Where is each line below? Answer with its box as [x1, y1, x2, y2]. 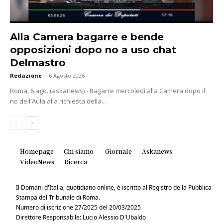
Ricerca [64, 157, 87, 166]
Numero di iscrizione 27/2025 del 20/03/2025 [16, 203, 141, 212]
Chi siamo [64, 146, 94, 155]
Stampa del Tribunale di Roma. [16, 193, 100, 202]
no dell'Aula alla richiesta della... [10, 96, 106, 106]
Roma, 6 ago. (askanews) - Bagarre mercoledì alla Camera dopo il [10, 86, 205, 95]
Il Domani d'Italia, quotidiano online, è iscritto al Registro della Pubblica [16, 183, 212, 192]
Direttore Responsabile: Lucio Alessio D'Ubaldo [16, 213, 146, 222]
